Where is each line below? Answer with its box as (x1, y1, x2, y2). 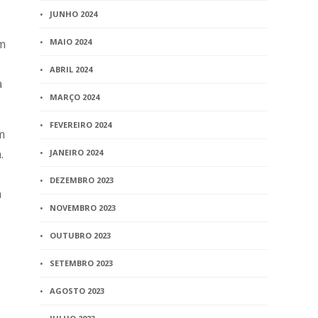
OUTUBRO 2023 (50, 230, 111, 241)
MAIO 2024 (50, 36, 92, 47)
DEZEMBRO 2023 (50, 175, 114, 185)
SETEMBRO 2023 (50, 258, 114, 268)
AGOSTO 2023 (50, 285, 105, 296)
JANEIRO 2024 (50, 147, 104, 158)
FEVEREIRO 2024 (50, 119, 112, 130)
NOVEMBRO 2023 (50, 202, 116, 213)
